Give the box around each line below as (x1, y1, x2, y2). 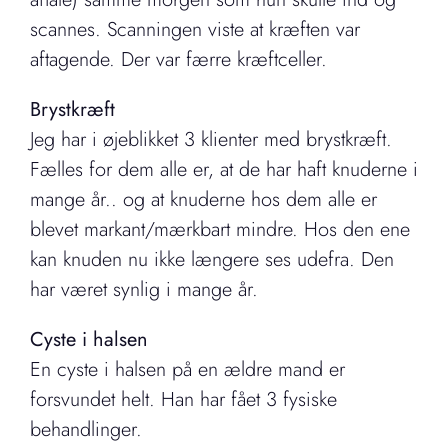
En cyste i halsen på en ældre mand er (30, 355, 345, 385)
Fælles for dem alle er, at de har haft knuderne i (30, 155, 418, 185)
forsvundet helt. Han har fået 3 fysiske (30, 385, 337, 415)
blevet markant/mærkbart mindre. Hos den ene (30, 215, 410, 245)
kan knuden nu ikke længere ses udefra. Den (30, 245, 394, 275)
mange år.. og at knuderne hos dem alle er (30, 185, 377, 215)
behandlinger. (30, 415, 142, 445)
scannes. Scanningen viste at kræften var (30, 15, 360, 45)
